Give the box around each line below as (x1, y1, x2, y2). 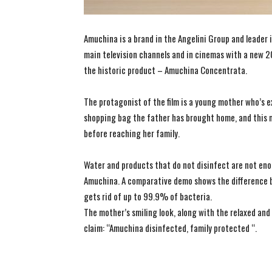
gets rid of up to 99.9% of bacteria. (84, 189, 212, 203)
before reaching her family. (84, 126, 180, 140)
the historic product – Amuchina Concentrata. (84, 63, 247, 76)
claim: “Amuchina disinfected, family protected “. (84, 221, 257, 234)
